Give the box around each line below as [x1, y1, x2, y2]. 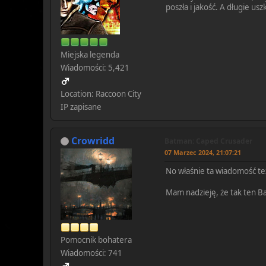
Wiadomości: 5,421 [61, 62, 129, 73]
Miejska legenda [61, 49, 119, 60]
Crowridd [71, 134, 115, 147]
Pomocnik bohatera [61, 234, 132, 245]
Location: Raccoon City [61, 88, 141, 99]
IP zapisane [61, 101, 102, 112]
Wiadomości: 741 [61, 247, 122, 258]
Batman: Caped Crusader [164, 135, 252, 146]
